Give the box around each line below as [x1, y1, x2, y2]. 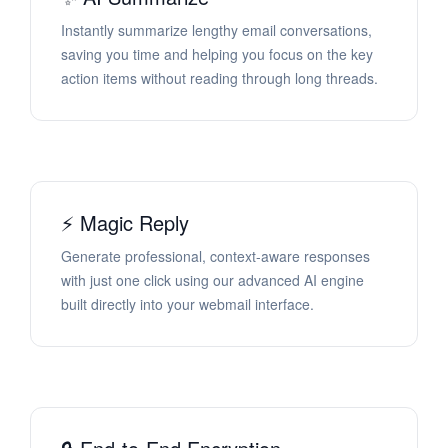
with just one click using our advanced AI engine [61, 270, 364, 291]
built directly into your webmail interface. [61, 294, 314, 315]
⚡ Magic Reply [61, 208, 189, 238]
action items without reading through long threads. [61, 68, 378, 89]
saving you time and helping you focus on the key [61, 44, 373, 65]
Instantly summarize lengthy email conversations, [61, 20, 372, 41]
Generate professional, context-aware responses [61, 246, 370, 267]
